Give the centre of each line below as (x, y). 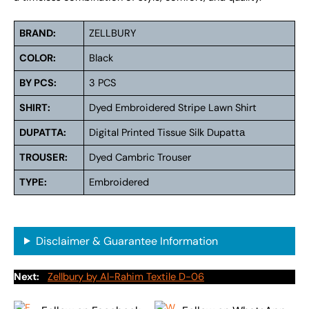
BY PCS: (38, 83)
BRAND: (38, 34)
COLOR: (38, 59)
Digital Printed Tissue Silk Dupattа (167, 133)
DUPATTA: (43, 133)
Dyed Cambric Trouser (140, 158)
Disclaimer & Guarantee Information (127, 241)
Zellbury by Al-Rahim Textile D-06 (126, 277)
